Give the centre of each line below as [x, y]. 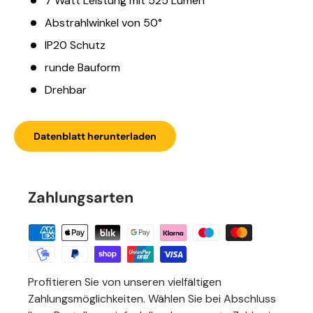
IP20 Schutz [75, 45]
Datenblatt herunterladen [95, 136]
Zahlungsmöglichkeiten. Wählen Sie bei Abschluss [152, 298]
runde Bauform [82, 67]
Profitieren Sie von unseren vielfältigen [125, 282]
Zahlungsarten [81, 197]
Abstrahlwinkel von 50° [103, 22]
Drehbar [66, 89]
